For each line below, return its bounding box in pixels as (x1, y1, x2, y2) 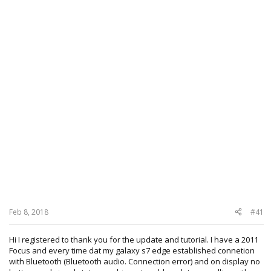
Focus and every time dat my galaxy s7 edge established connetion (9, 244, 255, 256)
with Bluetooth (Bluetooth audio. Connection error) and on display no (9, 255, 260, 267)
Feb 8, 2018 (9, 206, 48, 217)
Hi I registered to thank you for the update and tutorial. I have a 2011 (9, 233, 258, 245)
